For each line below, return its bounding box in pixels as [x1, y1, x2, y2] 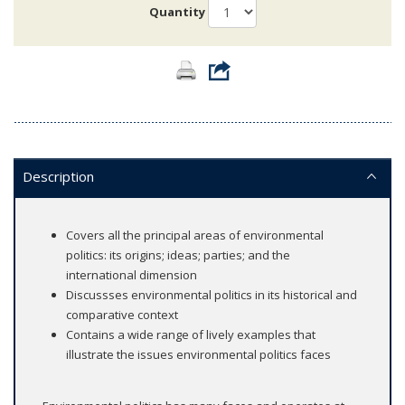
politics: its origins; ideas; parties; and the [66, 246, 290, 263]
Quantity [148, 4, 205, 21]
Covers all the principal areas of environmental [66, 226, 324, 243]
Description [23, 166, 94, 185]
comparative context [66, 306, 178, 323]
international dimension [66, 266, 197, 283]
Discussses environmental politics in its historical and [66, 286, 357, 303]
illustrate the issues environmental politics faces [66, 345, 331, 363]
